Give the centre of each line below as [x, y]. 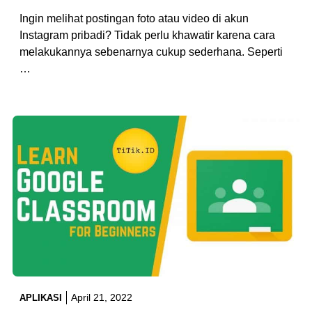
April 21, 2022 [102, 298]
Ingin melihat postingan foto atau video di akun [134, 18]
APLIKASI [41, 298]
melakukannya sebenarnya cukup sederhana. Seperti [151, 52]
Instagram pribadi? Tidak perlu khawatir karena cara [147, 35]
